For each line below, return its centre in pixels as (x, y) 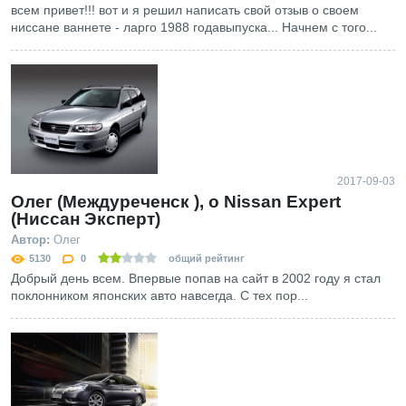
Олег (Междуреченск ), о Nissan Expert (176, 202)
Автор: (30, 240)
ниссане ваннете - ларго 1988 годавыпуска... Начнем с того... (194, 27)
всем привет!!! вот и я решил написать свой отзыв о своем (185, 10)
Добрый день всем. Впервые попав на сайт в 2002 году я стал (196, 279)
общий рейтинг (205, 259)
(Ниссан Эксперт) (86, 219)
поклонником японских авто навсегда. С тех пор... (159, 296)
